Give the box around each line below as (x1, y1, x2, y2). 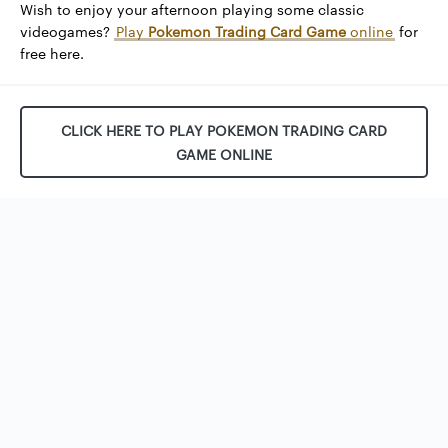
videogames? (20, 21, 114, 41)
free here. (20, 43, 84, 63)
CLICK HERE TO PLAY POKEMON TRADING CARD (61, 120, 387, 140)
